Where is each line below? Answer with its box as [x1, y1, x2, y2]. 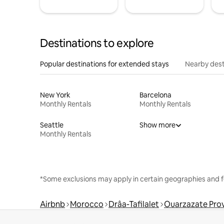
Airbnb [40, 198, 65, 209]
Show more [139, 120, 175, 129]
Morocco [70, 198, 103, 209]
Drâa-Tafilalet [108, 198, 159, 209]
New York [40, 90, 70, 99]
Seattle [40, 120, 63, 129]
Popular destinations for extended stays [40, 59, 169, 68]
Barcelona [139, 90, 171, 99]
